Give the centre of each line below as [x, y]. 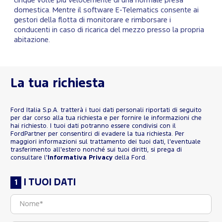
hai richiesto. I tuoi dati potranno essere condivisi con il [93, 126]
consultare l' [29, 158]
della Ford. [130, 158]
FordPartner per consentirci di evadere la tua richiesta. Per [97, 134]
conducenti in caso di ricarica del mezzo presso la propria [109, 30]
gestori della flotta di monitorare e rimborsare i [92, 20]
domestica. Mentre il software [65, 10]
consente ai [179, 10]
